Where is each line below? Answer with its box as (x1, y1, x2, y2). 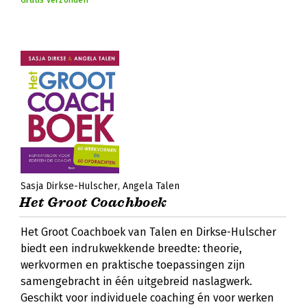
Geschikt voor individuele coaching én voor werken (21, 291, 274, 304)
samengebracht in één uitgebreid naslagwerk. (21, 275, 252, 288)
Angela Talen (123, 180, 180, 192)
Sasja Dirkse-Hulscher (21, 180, 118, 192)
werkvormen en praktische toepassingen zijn (21, 258, 245, 271)
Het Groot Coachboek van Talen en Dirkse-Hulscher (21, 225, 276, 238)
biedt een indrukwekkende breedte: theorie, (21, 242, 242, 255)
